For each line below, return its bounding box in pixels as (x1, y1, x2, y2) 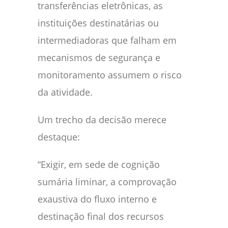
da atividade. (38, 85, 93, 98)
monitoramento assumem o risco (38, 68, 182, 81)
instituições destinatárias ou (38, 16, 159, 29)
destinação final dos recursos (38, 210, 164, 222)
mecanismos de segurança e (38, 51, 160, 64)
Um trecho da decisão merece (38, 113, 166, 126)
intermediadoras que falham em (38, 34, 177, 46)
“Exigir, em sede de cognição (38, 158, 160, 170)
